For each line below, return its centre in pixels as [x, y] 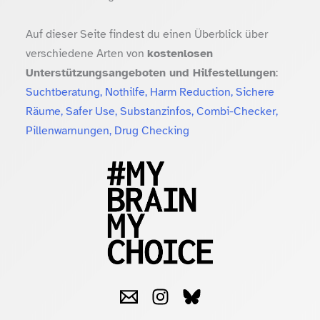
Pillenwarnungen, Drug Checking [107, 130]
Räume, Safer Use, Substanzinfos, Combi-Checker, [152, 111]
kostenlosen [180, 53]
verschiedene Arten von [86, 53]
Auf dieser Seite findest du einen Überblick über [147, 34]
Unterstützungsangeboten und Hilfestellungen [151, 72]
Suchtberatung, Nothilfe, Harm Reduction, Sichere [150, 91]
